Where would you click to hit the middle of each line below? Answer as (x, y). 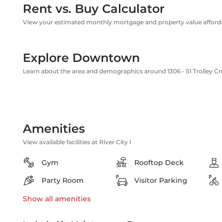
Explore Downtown (81, 58)
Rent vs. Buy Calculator (94, 9)
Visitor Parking (161, 180)
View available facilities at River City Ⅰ (77, 142)
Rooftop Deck (159, 163)
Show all (38, 199)
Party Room (63, 180)
